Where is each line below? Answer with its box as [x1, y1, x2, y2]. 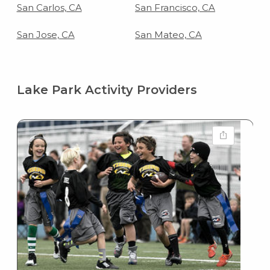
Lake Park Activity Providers [16, 82, 197, 97]
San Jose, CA [16, 28, 75, 40]
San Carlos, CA [16, 1, 82, 13]
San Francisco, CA [135, 1, 215, 13]
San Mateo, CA [135, 28, 202, 40]
